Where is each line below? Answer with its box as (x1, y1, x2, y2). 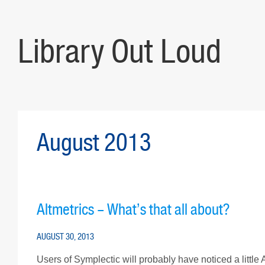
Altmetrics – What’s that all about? (37, 200, 230, 219)
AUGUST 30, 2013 (37, 231, 94, 242)
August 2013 (37, 127, 151, 158)
